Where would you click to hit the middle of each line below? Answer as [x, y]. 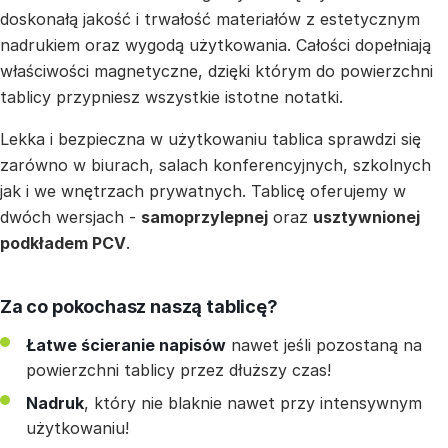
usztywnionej [366, 217]
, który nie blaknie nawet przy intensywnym [253, 402]
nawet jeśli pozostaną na [324, 344]
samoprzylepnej [204, 217]
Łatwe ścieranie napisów [126, 344]
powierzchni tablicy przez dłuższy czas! [178, 369]
